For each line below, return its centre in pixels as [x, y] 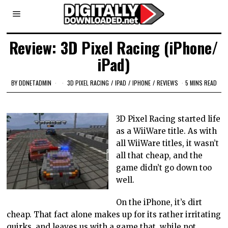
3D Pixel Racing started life [168, 119]
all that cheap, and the [160, 155]
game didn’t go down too [164, 167]
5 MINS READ [201, 82]
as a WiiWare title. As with [167, 131]
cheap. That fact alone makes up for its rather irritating [114, 214]
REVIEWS [167, 82]
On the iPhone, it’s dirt [159, 202]
